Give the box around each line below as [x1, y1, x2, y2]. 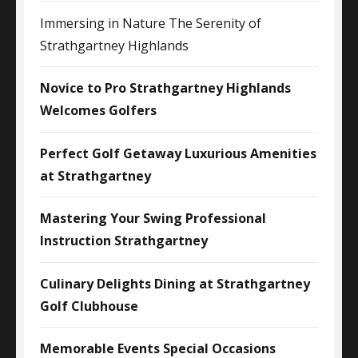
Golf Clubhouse [40, 296, 138, 315]
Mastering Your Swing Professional [40, 209, 266, 228]
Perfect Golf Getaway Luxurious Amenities [40, 144, 316, 162]
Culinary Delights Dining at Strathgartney [40, 274, 310, 292]
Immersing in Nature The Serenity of [40, 14, 261, 32]
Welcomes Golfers [40, 101, 157, 120]
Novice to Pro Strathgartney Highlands [40, 79, 291, 97]
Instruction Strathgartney [40, 232, 208, 250]
